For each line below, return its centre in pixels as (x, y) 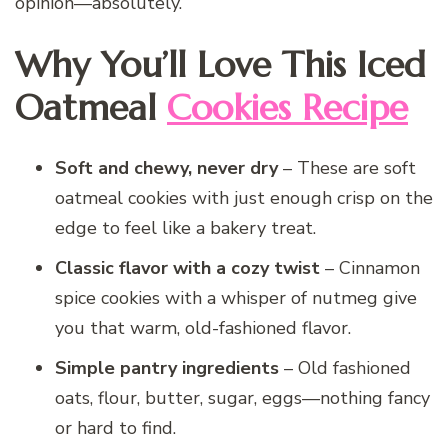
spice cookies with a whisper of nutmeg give (236, 297)
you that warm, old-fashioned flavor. (203, 327)
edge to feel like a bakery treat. (185, 227)
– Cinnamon (370, 267)
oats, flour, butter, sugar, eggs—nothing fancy (242, 397)
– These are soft (347, 167)
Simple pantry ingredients (167, 367)
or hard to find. (115, 427)
